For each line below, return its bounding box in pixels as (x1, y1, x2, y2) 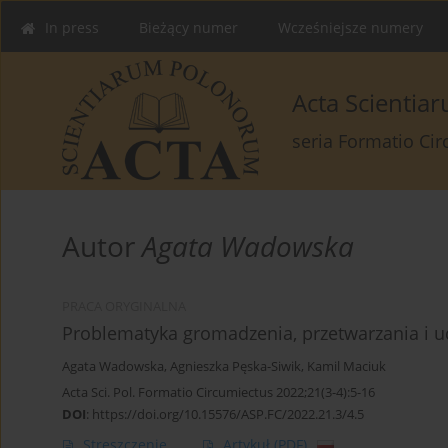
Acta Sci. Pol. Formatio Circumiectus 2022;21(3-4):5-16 (62, 383, 375, 402)
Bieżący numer (139, 18, 238, 37)
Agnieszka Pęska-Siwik (170, 358, 301, 376)
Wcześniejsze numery (278, 18, 423, 37)
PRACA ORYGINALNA (62, 298, 186, 316)
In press (45, 18, 99, 37)
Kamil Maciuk (307, 358, 386, 376)
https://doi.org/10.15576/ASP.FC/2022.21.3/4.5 (92, 405, 364, 424)
